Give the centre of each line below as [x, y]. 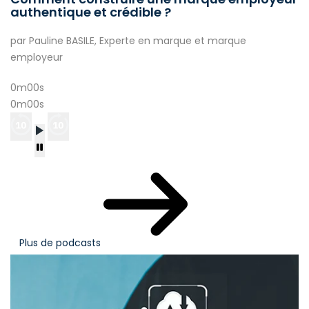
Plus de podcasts [61, 243]
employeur [37, 58]
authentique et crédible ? [91, 12]
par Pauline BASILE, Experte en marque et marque [128, 41]
